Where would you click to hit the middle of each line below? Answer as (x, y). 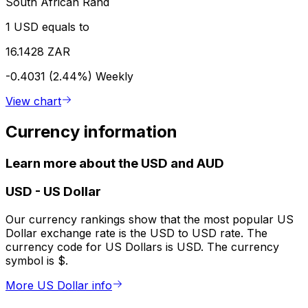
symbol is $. (37, 261)
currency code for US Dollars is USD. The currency (142, 247)
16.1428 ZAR (38, 51)
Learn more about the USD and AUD (115, 163)
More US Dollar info (59, 286)
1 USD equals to (47, 26)
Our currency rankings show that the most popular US (150, 220)
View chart (33, 101)
